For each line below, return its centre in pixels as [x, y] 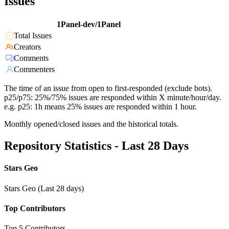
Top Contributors [35, 208]
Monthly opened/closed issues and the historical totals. [91, 124]
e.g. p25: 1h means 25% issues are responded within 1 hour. [100, 107]
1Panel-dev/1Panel [89, 25]
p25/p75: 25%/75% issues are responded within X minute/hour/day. [113, 98]
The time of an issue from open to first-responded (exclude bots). [108, 88]
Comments [31, 58]
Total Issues [33, 36]
